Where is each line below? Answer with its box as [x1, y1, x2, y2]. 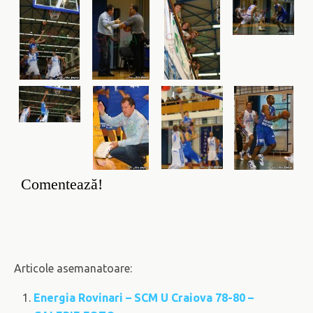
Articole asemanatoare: [14, 261, 132, 275]
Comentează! [21, 175, 103, 193]
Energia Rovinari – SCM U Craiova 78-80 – [34, 291, 254, 304]
